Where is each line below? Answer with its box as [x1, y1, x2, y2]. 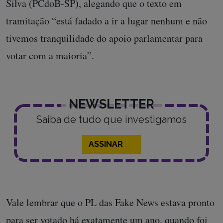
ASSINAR [88, 139, 125, 149]
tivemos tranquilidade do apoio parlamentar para [6, 31, 203, 45]
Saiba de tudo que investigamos [36, 113, 187, 125]
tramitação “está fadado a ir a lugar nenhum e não [6, 13, 207, 27]
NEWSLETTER [69, 96, 154, 111]
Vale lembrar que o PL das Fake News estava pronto [6, 195, 215, 209]
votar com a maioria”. [6, 48, 98, 62]
